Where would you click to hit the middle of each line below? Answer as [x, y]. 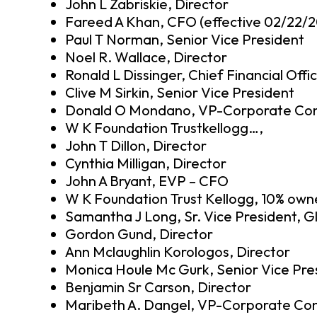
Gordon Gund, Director [139, 234]
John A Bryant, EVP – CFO [147, 180]
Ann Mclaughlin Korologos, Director [178, 251]
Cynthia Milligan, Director [146, 163]
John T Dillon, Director [136, 145]
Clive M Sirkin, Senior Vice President [180, 92]
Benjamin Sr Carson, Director [158, 287]
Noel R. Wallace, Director [146, 57]
